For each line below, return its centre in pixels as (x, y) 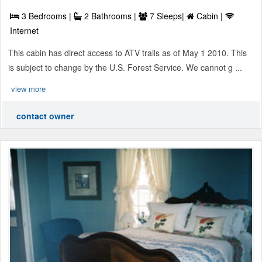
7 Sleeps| (167, 15)
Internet (24, 30)
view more (28, 88)
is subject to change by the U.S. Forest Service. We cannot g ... (125, 67)
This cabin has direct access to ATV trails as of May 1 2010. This (127, 52)
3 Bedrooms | (46, 15)
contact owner (45, 116)
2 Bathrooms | (110, 15)
